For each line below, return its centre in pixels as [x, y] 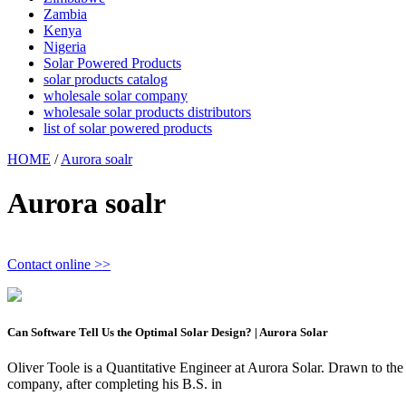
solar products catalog [106, 79]
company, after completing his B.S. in [115, 384]
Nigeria [65, 47]
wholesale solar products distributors [147, 112]
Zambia [65, 14]
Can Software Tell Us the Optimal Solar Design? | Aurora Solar [168, 333]
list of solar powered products [128, 128]
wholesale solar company [116, 96]
